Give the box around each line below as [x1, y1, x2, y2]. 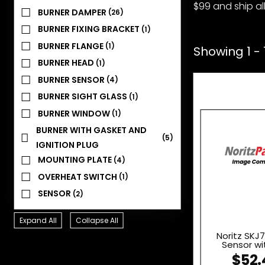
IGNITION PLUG [35, 139, 101, 151]
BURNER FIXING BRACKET [38, 23, 142, 35]
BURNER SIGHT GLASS [38, 91, 130, 103]
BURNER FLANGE [38, 40, 106, 52]
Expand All [19, 215, 57, 225]
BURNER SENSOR [38, 73, 107, 86]
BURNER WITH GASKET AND [35, 124, 147, 137]
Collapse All [75, 215, 118, 225]
